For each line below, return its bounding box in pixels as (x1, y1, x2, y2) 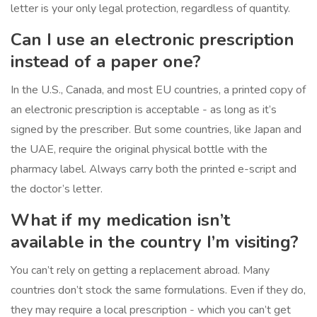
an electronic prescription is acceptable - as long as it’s (11, 102, 277, 118)
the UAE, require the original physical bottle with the (11, 142, 267, 158)
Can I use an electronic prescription (11, 28, 294, 52)
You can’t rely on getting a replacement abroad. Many (11, 263, 270, 279)
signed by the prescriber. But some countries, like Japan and (11, 122, 301, 138)
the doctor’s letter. (11, 181, 103, 197)
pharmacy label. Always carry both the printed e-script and (11, 161, 296, 178)
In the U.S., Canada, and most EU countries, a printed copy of (11, 82, 306, 98)
